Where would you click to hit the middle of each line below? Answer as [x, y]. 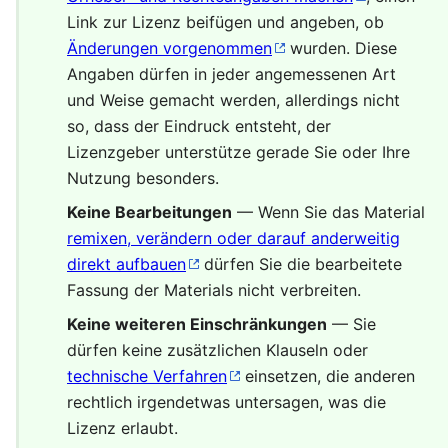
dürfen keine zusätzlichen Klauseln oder [217, 350]
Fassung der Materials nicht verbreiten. [214, 290]
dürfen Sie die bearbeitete [300, 264]
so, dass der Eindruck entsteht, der [199, 126]
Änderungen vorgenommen [169, 48]
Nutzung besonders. [143, 178]
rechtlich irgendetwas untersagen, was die [226, 402]
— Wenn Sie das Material [328, 212]
